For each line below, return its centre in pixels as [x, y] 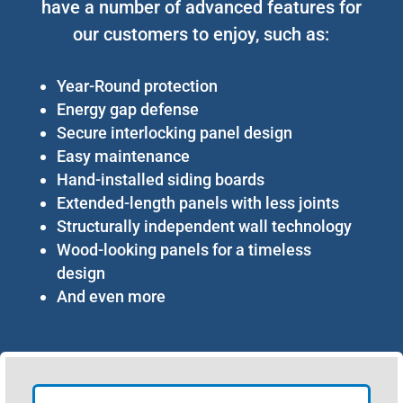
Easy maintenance [123, 156]
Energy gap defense [127, 109]
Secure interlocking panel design [174, 132]
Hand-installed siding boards [160, 179]
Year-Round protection [137, 85]
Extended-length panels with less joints [197, 202]
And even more [111, 296]
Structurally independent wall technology [204, 226]
